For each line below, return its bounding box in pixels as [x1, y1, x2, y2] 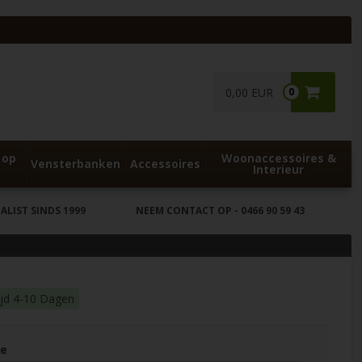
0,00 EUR [225, 85, 273, 100]
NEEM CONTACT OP [135, 204, 232, 217]
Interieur [253, 162, 305, 177]
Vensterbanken [30, 156, 120, 171]
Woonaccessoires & [221, 150, 336, 166]
